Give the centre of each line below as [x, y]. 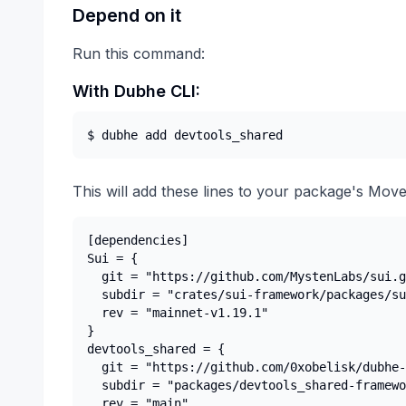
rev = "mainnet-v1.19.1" [178, 313]
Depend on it [127, 15]
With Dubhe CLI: [136, 91]
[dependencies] [138, 240]
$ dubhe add [130, 135]
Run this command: [139, 53]
